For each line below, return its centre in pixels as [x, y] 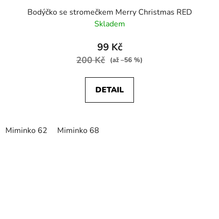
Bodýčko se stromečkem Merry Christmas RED [109, 12]
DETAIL [109, 90]
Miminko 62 [26, 130]
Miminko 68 [78, 130]
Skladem [109, 24]
